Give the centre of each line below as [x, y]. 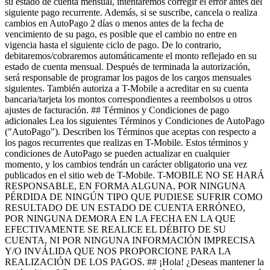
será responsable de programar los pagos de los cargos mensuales [128, 77]
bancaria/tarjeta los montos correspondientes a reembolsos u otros [128, 99]
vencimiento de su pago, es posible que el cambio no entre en [121, 34]
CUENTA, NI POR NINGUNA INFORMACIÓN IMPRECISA [130, 240]
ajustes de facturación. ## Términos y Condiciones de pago [117, 110]
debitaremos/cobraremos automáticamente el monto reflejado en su [131, 56]
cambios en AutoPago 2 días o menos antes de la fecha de [114, 23]
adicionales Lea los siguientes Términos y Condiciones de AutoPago [135, 121]
